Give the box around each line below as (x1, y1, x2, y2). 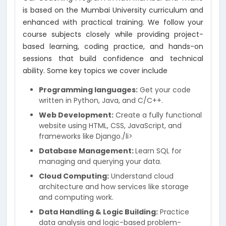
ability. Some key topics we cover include (23, 66, 167, 76)
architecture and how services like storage (39, 182, 189, 192)
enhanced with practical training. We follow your (23, 17, 203, 27)
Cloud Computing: (39, 171, 109, 181)
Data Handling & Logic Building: (39, 207, 158, 217)
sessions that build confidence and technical (23, 53, 203, 64)
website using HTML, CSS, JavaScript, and (39, 121, 182, 131)
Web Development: (39, 110, 114, 120)
